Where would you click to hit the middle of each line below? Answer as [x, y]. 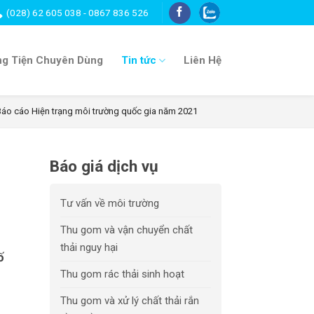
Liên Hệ [203, 60]
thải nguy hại [89, 247]
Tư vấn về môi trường [110, 203]
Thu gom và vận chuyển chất [127, 230]
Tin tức [138, 60]
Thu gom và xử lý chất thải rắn [130, 301]
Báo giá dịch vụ [104, 166]
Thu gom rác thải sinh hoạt [122, 274]
